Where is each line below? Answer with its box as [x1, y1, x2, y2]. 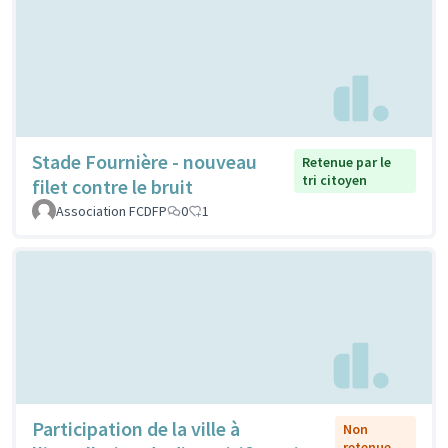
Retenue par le [302, 152, 392, 171]
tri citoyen [302, 170, 368, 189]
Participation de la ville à [32, 416, 240, 442]
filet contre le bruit [32, 173, 193, 199]
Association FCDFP [56, 201, 167, 220]
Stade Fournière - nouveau [32, 148, 257, 174]
